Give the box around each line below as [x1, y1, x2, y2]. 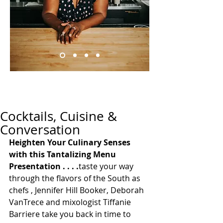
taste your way [79, 161, 135, 172]
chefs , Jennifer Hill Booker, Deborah [9, 185, 146, 196]
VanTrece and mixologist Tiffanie [9, 197, 133, 208]
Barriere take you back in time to [9, 209, 133, 220]
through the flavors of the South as [9, 173, 142, 184]
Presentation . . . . [9, 161, 79, 172]
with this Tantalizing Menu [9, 149, 118, 160]
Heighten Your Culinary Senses [9, 137, 132, 148]
